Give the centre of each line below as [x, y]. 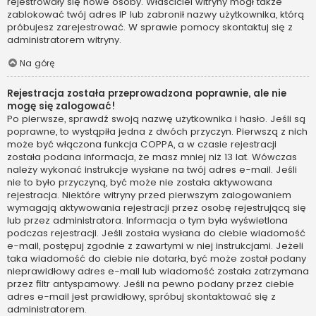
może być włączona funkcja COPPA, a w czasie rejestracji [142, 144]
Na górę [37, 63]
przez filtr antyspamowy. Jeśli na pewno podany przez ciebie [151, 284]
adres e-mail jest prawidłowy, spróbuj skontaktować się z [141, 296]
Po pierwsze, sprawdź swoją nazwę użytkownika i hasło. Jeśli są [156, 119]
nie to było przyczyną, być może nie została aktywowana [140, 182]
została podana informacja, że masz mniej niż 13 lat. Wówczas [152, 157]
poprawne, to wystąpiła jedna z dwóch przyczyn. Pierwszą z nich [157, 131]
